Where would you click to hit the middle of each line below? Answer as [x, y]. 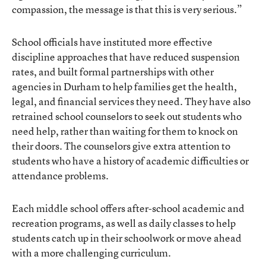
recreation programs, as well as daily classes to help [124, 223]
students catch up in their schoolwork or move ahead [127, 237]
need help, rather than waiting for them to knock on [125, 131]
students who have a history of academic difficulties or [130, 160]
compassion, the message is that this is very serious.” [127, 9]
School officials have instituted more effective [112, 42]
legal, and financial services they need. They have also [131, 101]
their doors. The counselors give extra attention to [121, 145]
